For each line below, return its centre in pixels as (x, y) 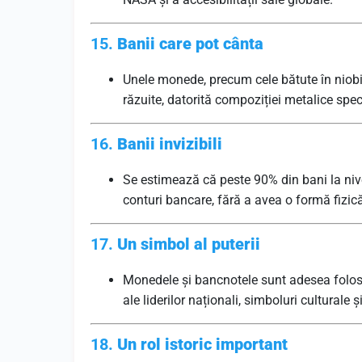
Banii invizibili (170, 144)
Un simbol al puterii (189, 244)
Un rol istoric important (202, 344)
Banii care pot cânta (190, 44)
